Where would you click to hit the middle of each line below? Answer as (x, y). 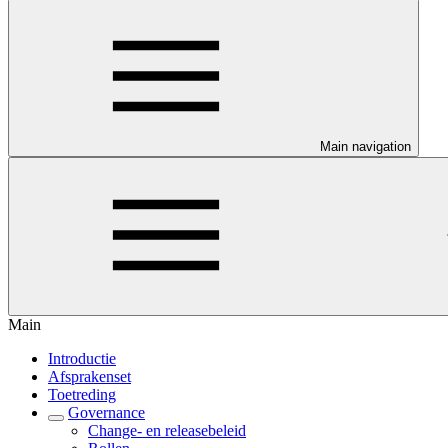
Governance (106, 412)
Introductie (82, 358)
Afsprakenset (89, 376)
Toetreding (82, 394)
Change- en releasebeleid (167, 430)
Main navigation (365, 146)
